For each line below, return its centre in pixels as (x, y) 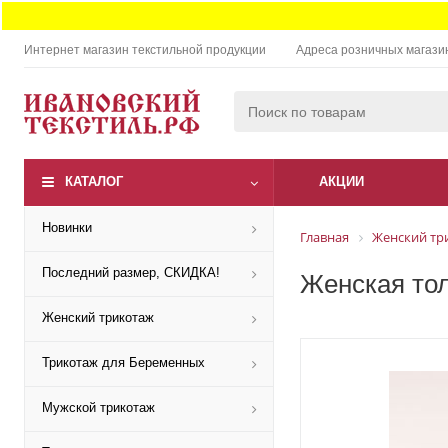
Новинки (67, 227)
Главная (324, 237)
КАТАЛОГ (94, 181)
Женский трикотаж (98, 317)
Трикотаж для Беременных (123, 362)
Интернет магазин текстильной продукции (145, 50)
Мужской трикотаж (98, 407)
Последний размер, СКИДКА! (131, 272)
